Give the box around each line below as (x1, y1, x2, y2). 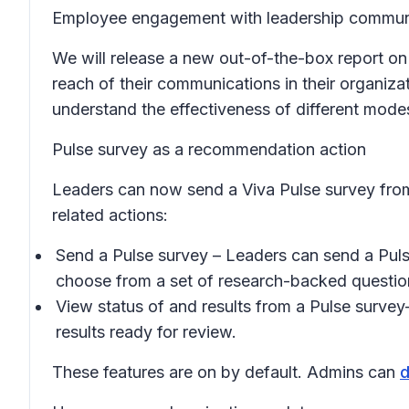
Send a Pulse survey (56, 246, 208, 265)
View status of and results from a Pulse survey (56, 297, 405, 316)
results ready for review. (56, 322, 236, 341)
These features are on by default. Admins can (52, 362, 400, 382)
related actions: (52, 205, 168, 225)
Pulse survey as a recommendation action (52, 140, 366, 159)
